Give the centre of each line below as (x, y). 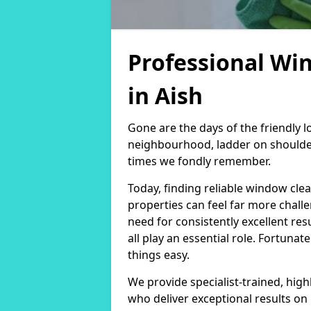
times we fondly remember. (199, 161)
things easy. (159, 255)
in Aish (165, 95)
